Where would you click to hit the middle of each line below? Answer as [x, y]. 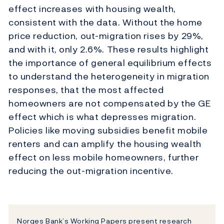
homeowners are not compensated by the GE [110, 103]
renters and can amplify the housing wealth [105, 144]
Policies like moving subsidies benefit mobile [108, 130]
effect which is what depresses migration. [102, 117]
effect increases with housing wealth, [92, 9]
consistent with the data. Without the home [105, 22]
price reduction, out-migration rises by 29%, [106, 36]
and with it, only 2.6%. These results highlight [109, 49]
